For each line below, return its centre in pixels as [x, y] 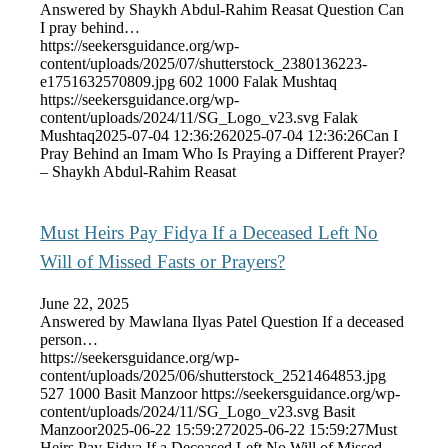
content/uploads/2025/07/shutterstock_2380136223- [204, 64]
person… [69, 339]
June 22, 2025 [85, 303]
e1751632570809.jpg [108, 82]
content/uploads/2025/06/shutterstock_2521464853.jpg [213, 375]
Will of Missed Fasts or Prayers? [163, 261]
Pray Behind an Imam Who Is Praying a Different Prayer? [223, 154]
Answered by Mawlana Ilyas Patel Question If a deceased [222, 321]
